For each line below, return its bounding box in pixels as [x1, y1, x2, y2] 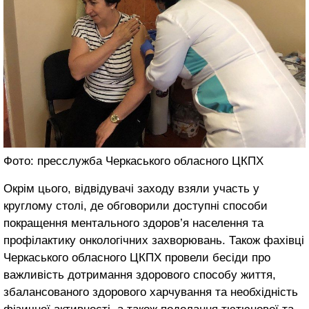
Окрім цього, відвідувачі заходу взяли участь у [3, 181, 259, 195]
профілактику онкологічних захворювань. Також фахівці [3, 233, 304, 247]
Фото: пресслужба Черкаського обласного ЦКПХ [3, 154, 263, 168]
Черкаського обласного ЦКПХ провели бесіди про [3, 250, 270, 264]
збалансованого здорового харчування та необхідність [3, 285, 298, 299]
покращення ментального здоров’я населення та [3, 216, 263, 230]
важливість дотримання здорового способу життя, [3, 268, 276, 281]
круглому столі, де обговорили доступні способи [3, 199, 268, 212]
